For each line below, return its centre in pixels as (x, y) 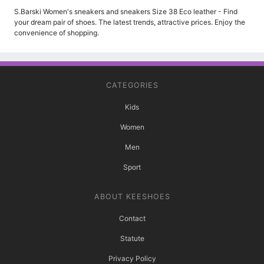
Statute (132, 239)
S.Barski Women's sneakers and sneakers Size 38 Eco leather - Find (126, 12)
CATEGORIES (132, 85)
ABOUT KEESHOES (132, 197)
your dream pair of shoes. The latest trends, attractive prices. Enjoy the (130, 22)
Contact (132, 219)
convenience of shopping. (57, 33)
